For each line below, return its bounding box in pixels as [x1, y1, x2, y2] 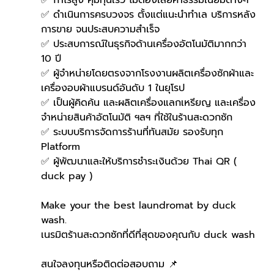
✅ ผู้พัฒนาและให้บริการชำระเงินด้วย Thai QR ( [40, 154, 240, 169]
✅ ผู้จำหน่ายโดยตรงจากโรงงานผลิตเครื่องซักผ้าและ [40, 65, 254, 81]
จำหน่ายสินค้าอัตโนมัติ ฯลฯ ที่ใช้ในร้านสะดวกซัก [40, 109, 232, 125]
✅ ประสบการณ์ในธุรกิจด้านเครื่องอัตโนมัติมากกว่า [40, 36, 250, 51]
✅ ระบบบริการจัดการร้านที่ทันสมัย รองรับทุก [40, 124, 227, 139]
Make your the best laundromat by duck [40, 198, 240, 213]
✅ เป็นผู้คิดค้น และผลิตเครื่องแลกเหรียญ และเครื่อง [40, 95, 256, 110]
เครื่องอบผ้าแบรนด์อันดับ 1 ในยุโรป [40, 80, 185, 95]
